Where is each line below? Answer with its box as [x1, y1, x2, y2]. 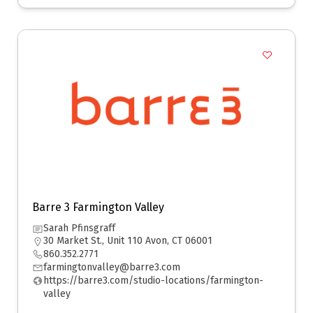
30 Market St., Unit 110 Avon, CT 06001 [43, 235, 212, 247]
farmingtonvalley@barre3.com [43, 261, 180, 273]
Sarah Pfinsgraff [43, 222, 115, 234]
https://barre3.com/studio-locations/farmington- [43, 275, 263, 286]
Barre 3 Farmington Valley [32, 201, 164, 214]
